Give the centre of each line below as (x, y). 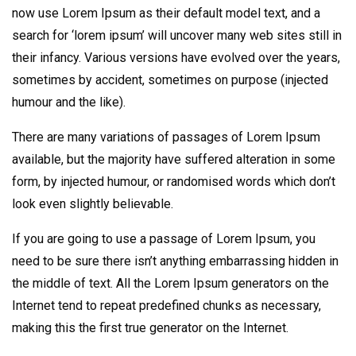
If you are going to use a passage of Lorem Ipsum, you (164, 239)
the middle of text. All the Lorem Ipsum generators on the (170, 284)
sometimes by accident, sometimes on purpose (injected (170, 80)
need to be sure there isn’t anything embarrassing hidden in (175, 261)
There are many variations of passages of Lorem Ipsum (166, 137)
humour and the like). (69, 103)
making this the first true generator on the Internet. (150, 328)
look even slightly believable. (93, 204)
